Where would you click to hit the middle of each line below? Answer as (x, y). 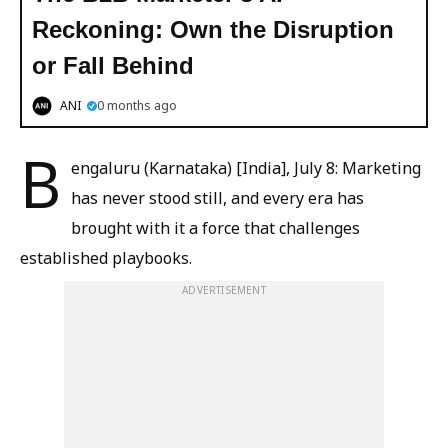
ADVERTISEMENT (224, 290)
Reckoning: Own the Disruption (213, 29)
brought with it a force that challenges (215, 228)
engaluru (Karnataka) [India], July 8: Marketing (246, 168)
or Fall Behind (113, 65)
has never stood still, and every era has (217, 198)
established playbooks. (106, 258)
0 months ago (137, 105)
